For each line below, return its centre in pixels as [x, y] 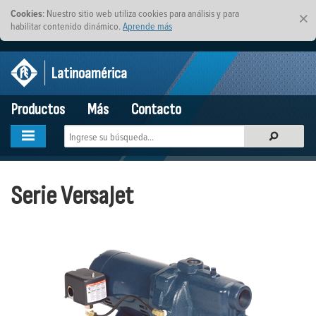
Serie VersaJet [72, 196]
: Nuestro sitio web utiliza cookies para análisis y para [141, 13]
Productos [38, 110]
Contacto [156, 110]
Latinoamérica [89, 74]
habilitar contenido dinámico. [67, 26]
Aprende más [147, 26]
